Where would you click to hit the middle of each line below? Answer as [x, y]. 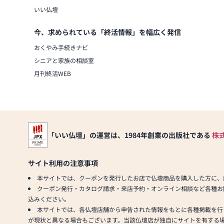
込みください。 [49, 199]
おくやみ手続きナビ [61, 47]
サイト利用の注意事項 [63, 163]
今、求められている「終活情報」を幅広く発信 [107, 32]
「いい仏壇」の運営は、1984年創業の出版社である [129, 135]
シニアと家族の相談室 [64, 60]
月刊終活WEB [52, 73]
